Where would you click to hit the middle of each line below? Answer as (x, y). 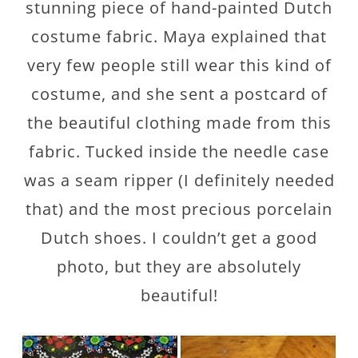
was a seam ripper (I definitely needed (179, 180)
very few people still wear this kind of (179, 65)
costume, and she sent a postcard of (179, 94)
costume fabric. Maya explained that (179, 36)
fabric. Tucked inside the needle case (179, 151)
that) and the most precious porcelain (179, 209)
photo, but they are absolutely (179, 267)
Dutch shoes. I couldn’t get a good (179, 238)
